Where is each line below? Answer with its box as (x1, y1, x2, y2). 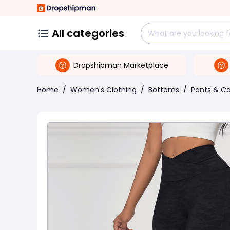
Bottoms (148, 85, 179, 95)
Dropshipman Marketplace (73, 60, 168, 70)
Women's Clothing (70, 85, 137, 95)
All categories (52, 26, 124, 41)
